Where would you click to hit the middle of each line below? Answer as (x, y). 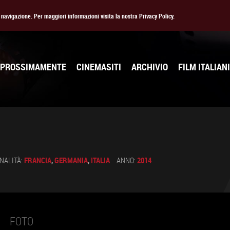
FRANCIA (38, 160)
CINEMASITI (99, 67)
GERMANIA (71, 160)
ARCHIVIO (150, 67)
